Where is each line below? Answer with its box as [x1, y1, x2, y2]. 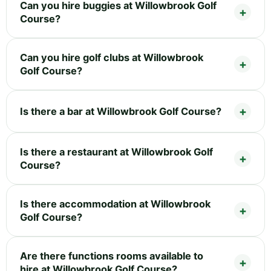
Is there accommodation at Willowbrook [20, 198, 211, 211]
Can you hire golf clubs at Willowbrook [20, 51, 203, 64]
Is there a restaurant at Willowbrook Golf [20, 146, 213, 158]
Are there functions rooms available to [20, 250, 203, 263]
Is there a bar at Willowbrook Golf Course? [20, 105, 221, 118]
